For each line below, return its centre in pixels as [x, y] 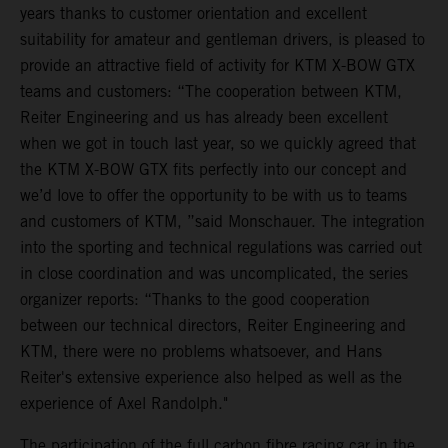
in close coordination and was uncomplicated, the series [214, 274]
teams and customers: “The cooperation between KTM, [211, 92]
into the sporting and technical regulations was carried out [221, 248]
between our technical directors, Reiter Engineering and [213, 326]
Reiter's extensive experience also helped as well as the [211, 378]
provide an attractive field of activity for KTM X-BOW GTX [217, 66]
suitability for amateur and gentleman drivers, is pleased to [222, 40]
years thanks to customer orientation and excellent [193, 14]
